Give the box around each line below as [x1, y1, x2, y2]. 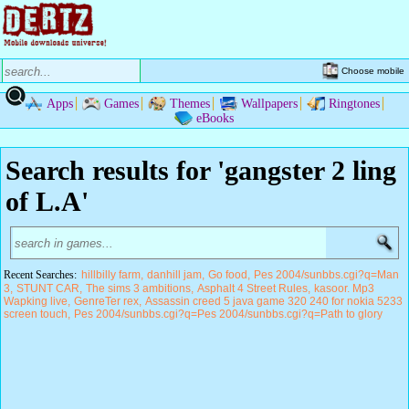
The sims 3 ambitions [86, 282, 191, 295]
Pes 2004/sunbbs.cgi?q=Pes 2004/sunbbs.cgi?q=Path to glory [74, 308, 383, 320]
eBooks [195, 111, 234, 125]
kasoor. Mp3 [314, 282, 374, 295]
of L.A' [5, 186, 89, 216]
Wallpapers [240, 97, 298, 110]
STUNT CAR [16, 282, 79, 295]
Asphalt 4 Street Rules [197, 282, 308, 295]
